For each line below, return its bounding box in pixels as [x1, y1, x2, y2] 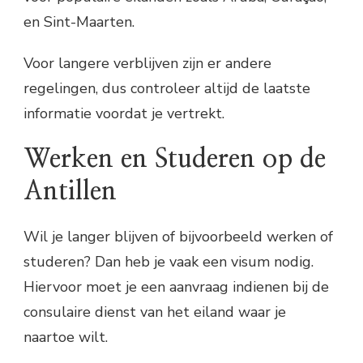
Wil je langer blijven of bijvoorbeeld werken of [23, 227, 333, 247]
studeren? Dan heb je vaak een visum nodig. [23, 252, 314, 272]
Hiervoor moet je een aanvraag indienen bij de [23, 277, 329, 297]
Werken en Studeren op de [23, 146, 326, 173]
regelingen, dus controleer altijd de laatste [23, 78, 310, 98]
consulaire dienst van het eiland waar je [23, 302, 286, 322]
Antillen [23, 178, 117, 205]
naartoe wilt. [23, 327, 108, 348]
